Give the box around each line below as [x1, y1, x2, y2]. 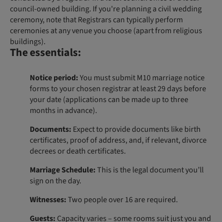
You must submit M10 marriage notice [78, 72, 205, 83]
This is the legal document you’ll [96, 164, 204, 175]
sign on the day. [30, 175, 81, 186]
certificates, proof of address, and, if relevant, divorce [30, 134, 207, 146]
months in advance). [30, 105, 97, 116]
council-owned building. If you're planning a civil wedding [10, 3, 202, 14]
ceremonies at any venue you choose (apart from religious [10, 25, 202, 36]
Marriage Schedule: [30, 164, 96, 175]
